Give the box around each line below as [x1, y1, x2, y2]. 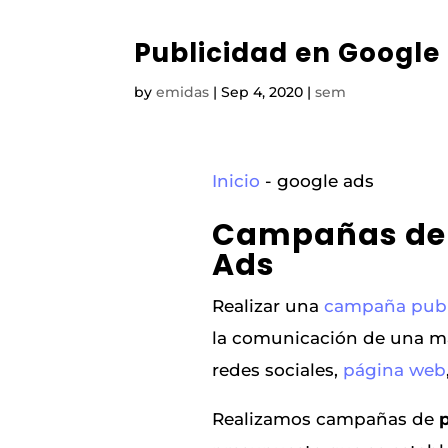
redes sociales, [212, 359, 344, 380]
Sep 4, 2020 [221, 82, 304, 101]
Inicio [212, 171, 261, 192]
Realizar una [212, 295, 325, 316]
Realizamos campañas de [212, 408, 440, 429]
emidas [156, 82, 210, 101]
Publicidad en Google [134, 34, 441, 71]
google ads [277, 171, 375, 192]
